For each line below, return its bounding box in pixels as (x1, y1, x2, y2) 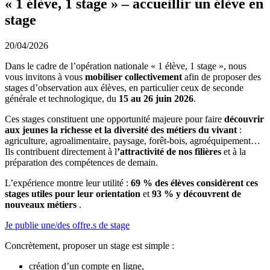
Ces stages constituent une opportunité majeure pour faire (5, 113, 224, 124)
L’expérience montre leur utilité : (5, 177, 131, 188)
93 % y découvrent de (152, 188, 241, 199)
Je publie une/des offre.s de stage (5, 219, 130, 230)
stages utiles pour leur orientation (5, 188, 143, 199)
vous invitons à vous (5, 71, 85, 82)
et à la (221, 146, 246, 157)
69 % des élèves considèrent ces (131, 177, 258, 188)
